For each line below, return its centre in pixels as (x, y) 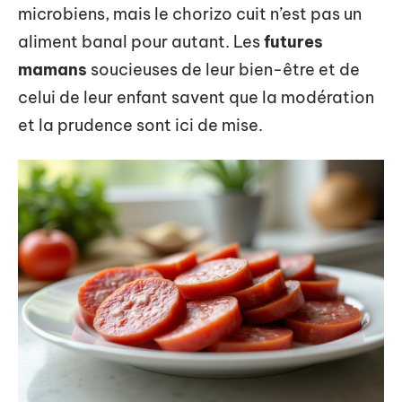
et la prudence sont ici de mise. (140, 125)
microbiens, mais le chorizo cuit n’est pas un (190, 14)
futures (293, 42)
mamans (52, 70)
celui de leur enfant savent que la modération (196, 97)
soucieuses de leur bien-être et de (223, 70)
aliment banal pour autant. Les (141, 42)
